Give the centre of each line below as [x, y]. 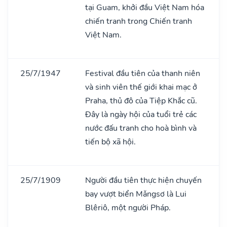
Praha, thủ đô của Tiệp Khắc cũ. [141, 101]
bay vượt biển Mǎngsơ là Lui [136, 194]
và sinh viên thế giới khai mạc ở [141, 87]
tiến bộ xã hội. [110, 142]
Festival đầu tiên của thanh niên [143, 73]
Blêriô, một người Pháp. [128, 207]
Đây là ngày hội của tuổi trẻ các [141, 114]
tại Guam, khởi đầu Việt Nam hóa [145, 7]
